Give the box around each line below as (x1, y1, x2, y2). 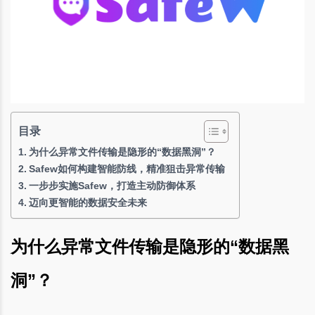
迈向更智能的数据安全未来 (28, 196, 147, 208)
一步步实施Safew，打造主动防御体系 (28, 179, 195, 191)
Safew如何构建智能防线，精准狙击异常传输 (28, 162, 225, 174)
